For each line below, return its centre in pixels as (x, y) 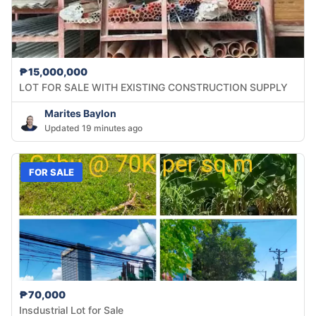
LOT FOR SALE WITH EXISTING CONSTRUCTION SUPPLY (153, 87)
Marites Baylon (80, 114)
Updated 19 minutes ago (93, 128)
